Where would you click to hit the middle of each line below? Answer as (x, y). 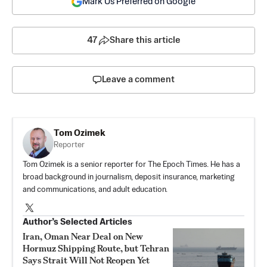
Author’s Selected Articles (77, 222)
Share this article (145, 40)
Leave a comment (138, 79)
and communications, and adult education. (95, 190)
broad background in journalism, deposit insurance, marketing (128, 177)
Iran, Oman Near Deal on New (83, 236)
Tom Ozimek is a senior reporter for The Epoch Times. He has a (131, 164)
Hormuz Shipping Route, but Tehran (96, 248)
